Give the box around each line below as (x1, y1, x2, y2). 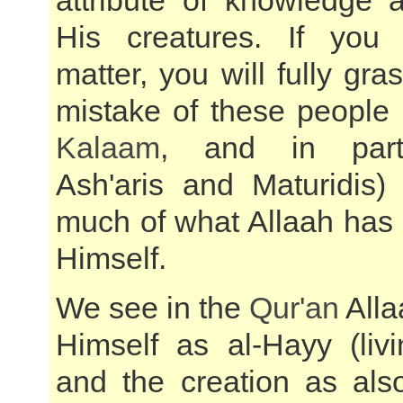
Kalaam (56, 130, 160, 165)
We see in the (56, 291, 249, 325)
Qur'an (249, 291, 339, 325)
